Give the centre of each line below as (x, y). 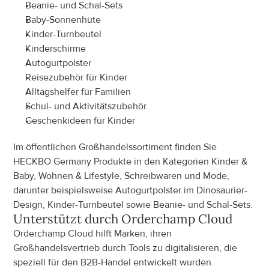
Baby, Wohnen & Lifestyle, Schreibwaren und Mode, (122, 176)
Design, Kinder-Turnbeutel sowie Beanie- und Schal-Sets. (133, 205)
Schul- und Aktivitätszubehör (86, 106)
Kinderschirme (56, 49)
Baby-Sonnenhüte (63, 20)
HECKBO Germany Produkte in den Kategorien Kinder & (131, 162)
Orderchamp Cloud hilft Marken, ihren (93, 234)
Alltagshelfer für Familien (78, 92)
